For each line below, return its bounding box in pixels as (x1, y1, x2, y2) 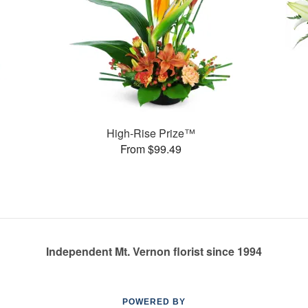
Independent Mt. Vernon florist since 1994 (46, 243, 262, 259)
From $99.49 (120, 140, 181, 157)
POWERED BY (122, 297, 186, 307)
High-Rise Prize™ (106, 124, 195, 141)
